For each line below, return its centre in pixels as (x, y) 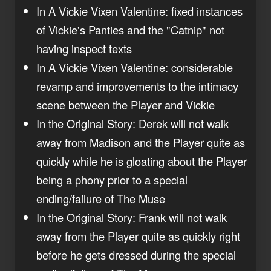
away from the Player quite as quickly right (138, 236)
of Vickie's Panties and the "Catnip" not (130, 29)
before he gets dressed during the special (136, 254)
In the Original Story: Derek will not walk (132, 123)
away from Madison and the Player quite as (141, 142)
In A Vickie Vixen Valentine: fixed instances (139, 11)
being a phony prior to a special (112, 179)
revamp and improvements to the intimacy (137, 86)
